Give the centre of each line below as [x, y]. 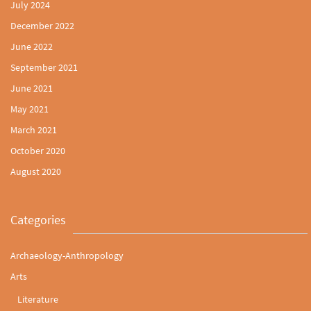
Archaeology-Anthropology [67, 255]
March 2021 [34, 129]
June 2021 [32, 88]
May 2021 [30, 109]
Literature [38, 299]
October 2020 [38, 150]
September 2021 [44, 67]
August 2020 [36, 171]
